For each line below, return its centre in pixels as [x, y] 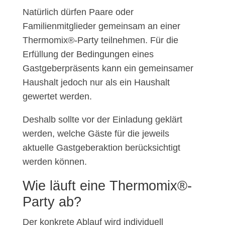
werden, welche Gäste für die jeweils [96, 134]
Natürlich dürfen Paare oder [78, 12]
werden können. [54, 162]
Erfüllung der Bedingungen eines [88, 54]
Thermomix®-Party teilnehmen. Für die [100, 40]
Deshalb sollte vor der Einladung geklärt [102, 120]
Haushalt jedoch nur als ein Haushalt [96, 83]
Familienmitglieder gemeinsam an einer [101, 26]
